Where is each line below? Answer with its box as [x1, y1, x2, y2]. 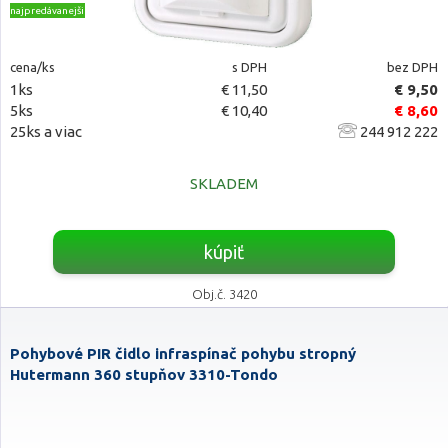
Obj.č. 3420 [191, 287, 257, 301]
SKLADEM [190, 175, 258, 192]
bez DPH [386, 60, 438, 74]
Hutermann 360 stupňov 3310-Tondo [10, 366, 278, 383]
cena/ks [10, 60, 55, 74]
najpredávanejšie [10, 5, 90, 16]
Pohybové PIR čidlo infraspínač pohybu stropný [10, 345, 356, 362]
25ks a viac [10, 123, 82, 140]
